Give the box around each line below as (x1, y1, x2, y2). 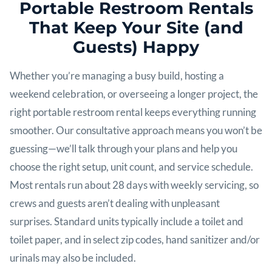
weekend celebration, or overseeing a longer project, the (10, 87, 258, 100)
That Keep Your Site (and (29, 17, 243, 38)
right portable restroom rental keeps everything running (10, 105, 256, 118)
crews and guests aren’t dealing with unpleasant (10, 196, 220, 209)
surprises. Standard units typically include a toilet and (10, 214, 243, 228)
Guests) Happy (73, 36, 199, 57)
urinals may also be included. (10, 251, 136, 264)
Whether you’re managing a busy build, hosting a (10, 69, 224, 82)
